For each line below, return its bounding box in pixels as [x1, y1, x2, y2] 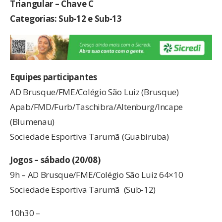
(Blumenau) [10, 115, 56, 127]
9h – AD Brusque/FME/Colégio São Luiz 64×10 [10, 168, 183, 180]
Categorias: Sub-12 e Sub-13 [10, 13, 124, 25]
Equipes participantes [10, 71, 99, 83]
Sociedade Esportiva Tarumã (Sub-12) [10, 183, 156, 195]
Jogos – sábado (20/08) [10, 154, 103, 166]
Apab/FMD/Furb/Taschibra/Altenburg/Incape [10, 101, 183, 112]
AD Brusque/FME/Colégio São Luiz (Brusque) [10, 86, 181, 98]
